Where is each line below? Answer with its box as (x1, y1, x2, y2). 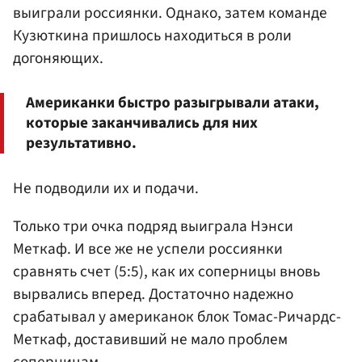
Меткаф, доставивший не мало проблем (13, 327, 288, 351)
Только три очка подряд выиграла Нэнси (13, 214, 293, 238)
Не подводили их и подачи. (13, 176, 199, 200)
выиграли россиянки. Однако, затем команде (13, 2, 327, 25)
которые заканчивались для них (26, 111, 258, 134)
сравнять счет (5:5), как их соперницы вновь (13, 259, 320, 283)
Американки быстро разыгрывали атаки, (26, 90, 319, 114)
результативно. (26, 131, 137, 154)
